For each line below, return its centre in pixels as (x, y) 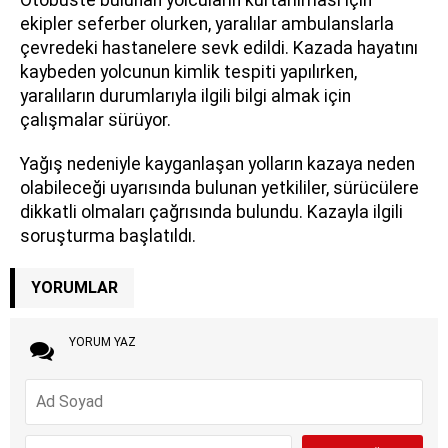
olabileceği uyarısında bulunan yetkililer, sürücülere (219, 188)
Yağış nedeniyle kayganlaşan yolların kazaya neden (217, 164)
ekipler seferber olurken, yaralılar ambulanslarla (207, 24)
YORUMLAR (74, 288)
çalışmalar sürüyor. (95, 120)
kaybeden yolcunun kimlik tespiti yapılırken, (188, 72)
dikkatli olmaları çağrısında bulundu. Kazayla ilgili (211, 212)
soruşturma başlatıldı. (108, 236)
